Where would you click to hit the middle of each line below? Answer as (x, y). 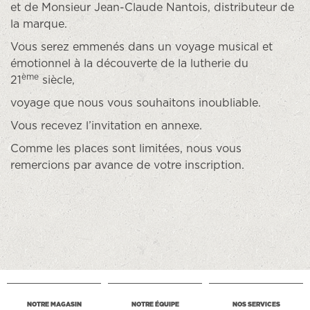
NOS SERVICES (256, 304)
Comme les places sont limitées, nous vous (126, 148)
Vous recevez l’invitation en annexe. (106, 126)
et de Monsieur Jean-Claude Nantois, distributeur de (152, 7)
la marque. (39, 24)
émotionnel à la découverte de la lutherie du (129, 63)
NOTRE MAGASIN (54, 304)
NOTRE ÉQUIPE (155, 304)
